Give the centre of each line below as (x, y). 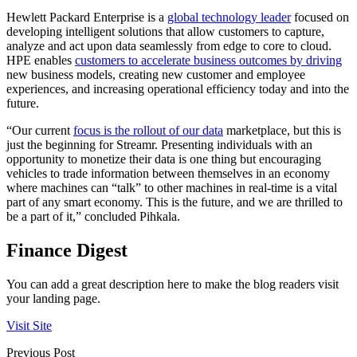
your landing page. (53, 299)
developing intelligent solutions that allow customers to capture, (165, 32)
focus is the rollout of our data (148, 131)
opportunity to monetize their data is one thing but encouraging (164, 159)
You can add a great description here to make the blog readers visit (173, 284)
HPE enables (41, 61)
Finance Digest (67, 251)
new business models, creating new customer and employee (156, 75)
